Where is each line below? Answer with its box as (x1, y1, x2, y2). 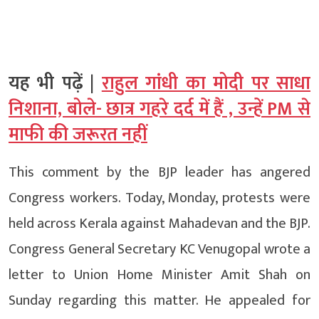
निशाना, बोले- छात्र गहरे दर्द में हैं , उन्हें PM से (9, 94, 310, 125)
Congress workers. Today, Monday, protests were (9, 186, 310, 211)
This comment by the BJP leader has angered (9, 160, 310, 185)
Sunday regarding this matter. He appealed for (9, 288, 310, 313)
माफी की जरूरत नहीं (9, 120, 147, 151)
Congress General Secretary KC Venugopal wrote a (9, 237, 310, 262)
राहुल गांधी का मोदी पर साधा (101, 68, 311, 100)
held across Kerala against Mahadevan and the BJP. (9, 211, 310, 236)
